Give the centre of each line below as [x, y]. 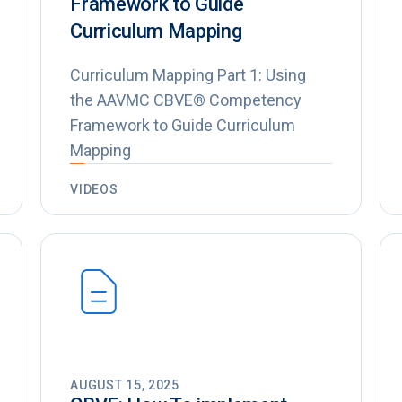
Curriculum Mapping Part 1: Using [188, 75]
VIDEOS [94, 190]
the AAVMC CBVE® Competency [186, 100]
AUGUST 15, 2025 [125, 385]
